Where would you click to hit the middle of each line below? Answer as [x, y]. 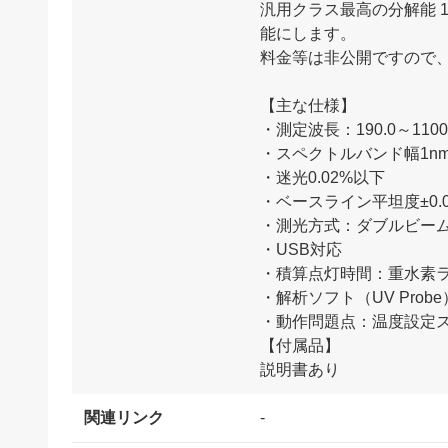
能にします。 [308, 34]
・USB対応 [301, 250]
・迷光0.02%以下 [322, 178]
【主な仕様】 [308, 106]
